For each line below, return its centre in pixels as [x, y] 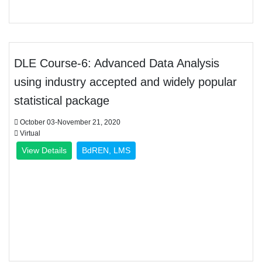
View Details [44, 150]
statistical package [62, 101]
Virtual [29, 133]
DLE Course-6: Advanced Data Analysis [117, 63]
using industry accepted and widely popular [125, 82]
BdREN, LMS [106, 150]
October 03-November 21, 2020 [69, 122]
